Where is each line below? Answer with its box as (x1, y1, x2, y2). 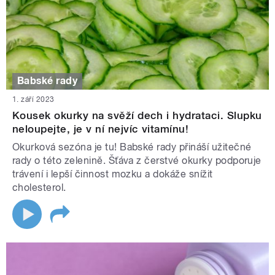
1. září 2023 (12, 95, 55, 104)
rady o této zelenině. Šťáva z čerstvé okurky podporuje (12, 154, 261, 166)
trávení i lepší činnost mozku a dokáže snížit (12, 168, 213, 180)
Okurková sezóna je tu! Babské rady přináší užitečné (12, 141, 252, 153)
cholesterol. (12, 181, 66, 193)
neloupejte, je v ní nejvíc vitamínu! (12, 122, 189, 135)
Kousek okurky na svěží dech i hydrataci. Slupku (12, 109, 262, 122)
